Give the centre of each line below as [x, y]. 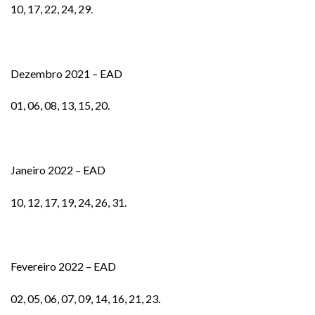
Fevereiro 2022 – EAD [63, 266]
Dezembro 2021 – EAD [66, 73]
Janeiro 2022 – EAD [58, 169]
